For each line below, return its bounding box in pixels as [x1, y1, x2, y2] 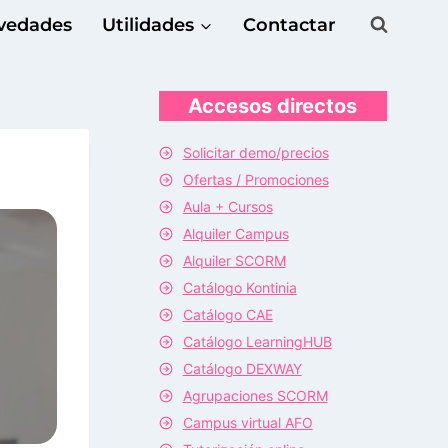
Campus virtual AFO [182, 413, 313, 431]
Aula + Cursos [182, 197, 273, 215]
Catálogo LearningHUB [182, 332, 332, 350]
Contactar [242, 13, 336, 36]
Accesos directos [188, 93, 358, 118]
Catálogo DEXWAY [182, 359, 302, 377]
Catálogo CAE [182, 305, 273, 323]
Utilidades [102, 13, 195, 36]
